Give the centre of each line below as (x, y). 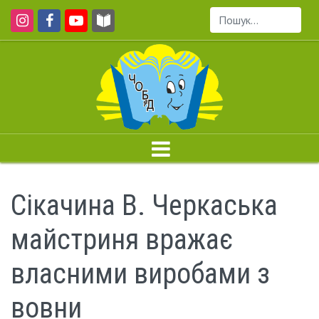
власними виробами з (140, 274)
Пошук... (230, 28)
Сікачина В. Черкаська (144, 205)
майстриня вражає (122, 240)
